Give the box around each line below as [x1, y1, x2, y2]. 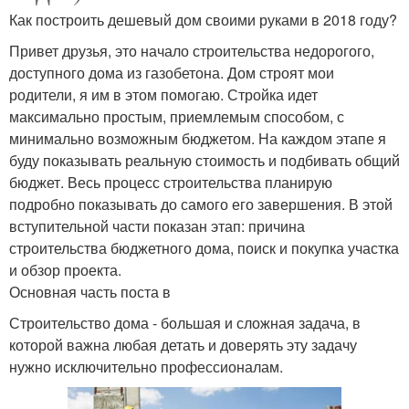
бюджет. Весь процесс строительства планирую [9, 172, 332, 194]
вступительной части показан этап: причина [9, 215, 305, 237]
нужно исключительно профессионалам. [9, 356, 283, 378]
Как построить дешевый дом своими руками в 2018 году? [9, 9, 397, 31]
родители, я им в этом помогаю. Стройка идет [9, 84, 318, 106]
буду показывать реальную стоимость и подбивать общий [9, 150, 400, 172]
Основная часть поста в [9, 281, 171, 303]
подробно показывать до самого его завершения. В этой [9, 194, 393, 215]
